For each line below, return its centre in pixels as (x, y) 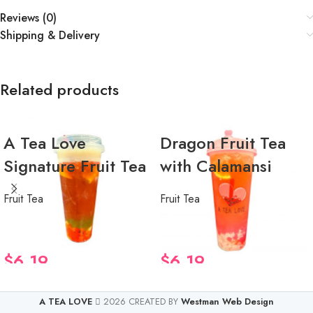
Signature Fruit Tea (75, 166)
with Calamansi (216, 166)
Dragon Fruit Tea (223, 143)
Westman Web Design (227, 301)
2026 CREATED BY (141, 301)
